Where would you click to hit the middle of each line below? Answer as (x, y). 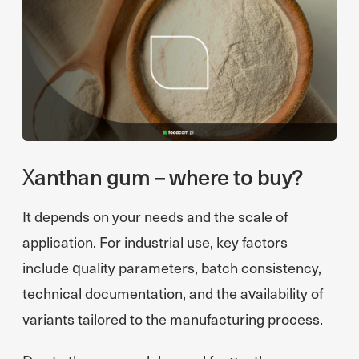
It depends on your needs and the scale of (155, 216)
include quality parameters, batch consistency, (172, 267)
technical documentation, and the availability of (173, 293)
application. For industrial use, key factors (155, 242)
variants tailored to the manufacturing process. (173, 319)
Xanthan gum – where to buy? (163, 176)
